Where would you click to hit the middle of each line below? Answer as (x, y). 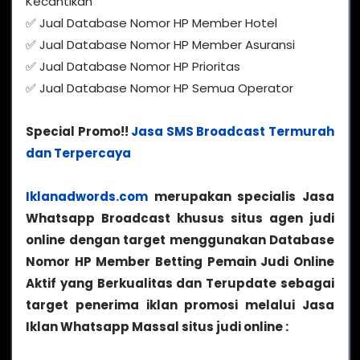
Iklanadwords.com (87, 197)
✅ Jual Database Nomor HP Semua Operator (160, 88)
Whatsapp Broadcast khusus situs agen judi (180, 219)
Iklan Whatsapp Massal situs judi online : (157, 327)
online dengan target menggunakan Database (180, 240)
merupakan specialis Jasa (241, 197)
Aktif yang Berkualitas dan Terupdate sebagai (180, 284)
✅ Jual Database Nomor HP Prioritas (133, 67)
